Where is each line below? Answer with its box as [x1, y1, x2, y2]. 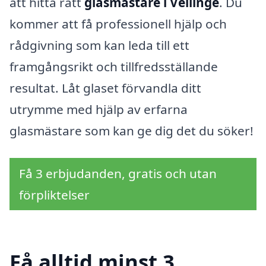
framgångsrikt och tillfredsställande [9, 58, 218, 75]
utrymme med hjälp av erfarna [9, 101, 188, 118]
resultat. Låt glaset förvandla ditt [9, 80, 201, 97]
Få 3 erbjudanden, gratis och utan [19, 164, 217, 182]
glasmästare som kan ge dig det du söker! [9, 122, 254, 140]
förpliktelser [19, 186, 90, 203]
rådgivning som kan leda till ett [9, 37, 189, 54]
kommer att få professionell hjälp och [9, 15, 227, 33]
